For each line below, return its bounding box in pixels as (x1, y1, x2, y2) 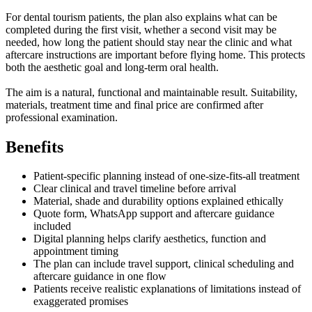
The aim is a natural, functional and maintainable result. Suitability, (6, 86, 297, 98)
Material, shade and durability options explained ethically (33, 195, 283, 208)
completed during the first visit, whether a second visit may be (6, 23, 276, 36)
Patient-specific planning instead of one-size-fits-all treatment (33, 170, 299, 182)
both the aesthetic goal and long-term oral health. (6, 61, 219, 73)
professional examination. (6, 111, 118, 123)
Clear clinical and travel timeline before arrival (33, 182, 236, 195)
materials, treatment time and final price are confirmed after (6, 98, 263, 111)
